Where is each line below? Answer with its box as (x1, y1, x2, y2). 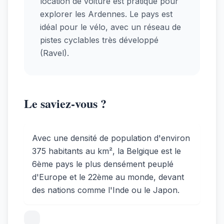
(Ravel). (40, 47, 69, 58)
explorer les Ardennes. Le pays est (40, 8, 172, 19)
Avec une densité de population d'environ (32, 132, 190, 143)
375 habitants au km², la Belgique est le (32, 145, 181, 156)
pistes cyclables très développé (40, 34, 158, 45)
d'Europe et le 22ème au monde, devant (32, 171, 184, 182)
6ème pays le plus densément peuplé (32, 158, 173, 169)
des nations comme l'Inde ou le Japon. (32, 184, 179, 195)
